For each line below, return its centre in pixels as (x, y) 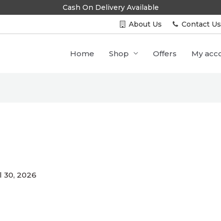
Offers (165, 54)
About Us (145, 24)
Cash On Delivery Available (110, 7)
